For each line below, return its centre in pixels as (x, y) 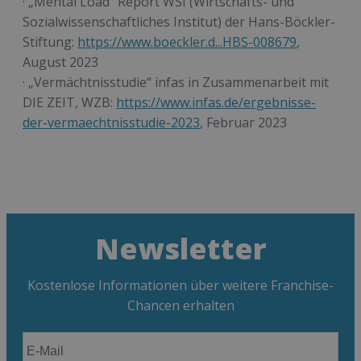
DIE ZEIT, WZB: (69, 103)
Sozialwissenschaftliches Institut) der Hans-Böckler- (179, 22)
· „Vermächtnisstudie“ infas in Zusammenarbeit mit (176, 83)
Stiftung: (50, 42)
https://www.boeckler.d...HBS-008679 (187, 42)
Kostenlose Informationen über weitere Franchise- (180, 286)
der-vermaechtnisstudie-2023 (111, 123)
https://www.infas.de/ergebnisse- (216, 103)
